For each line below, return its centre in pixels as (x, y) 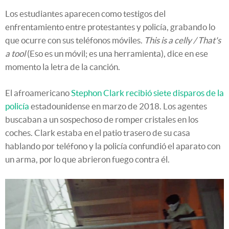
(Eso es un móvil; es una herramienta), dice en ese (117, 54)
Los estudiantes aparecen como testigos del (85, 14)
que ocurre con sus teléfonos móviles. (75, 40)
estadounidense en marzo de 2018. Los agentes (118, 106)
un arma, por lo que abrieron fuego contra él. (87, 159)
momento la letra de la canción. (63, 67)
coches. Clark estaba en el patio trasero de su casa (98, 133)
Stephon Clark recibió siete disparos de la (147, 93)
